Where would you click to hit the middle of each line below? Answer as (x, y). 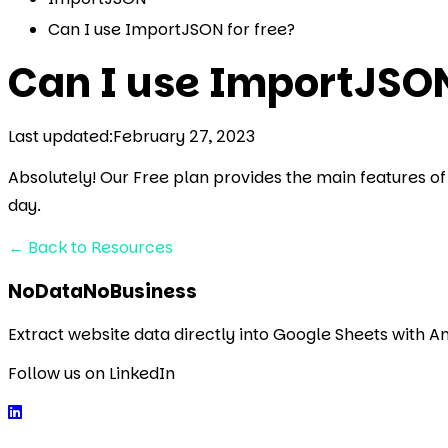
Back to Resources (100, 247)
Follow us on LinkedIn (91, 374)
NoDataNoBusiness (102, 291)
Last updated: (60, 136)
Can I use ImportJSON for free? (171, 29)
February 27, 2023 (184, 136)
